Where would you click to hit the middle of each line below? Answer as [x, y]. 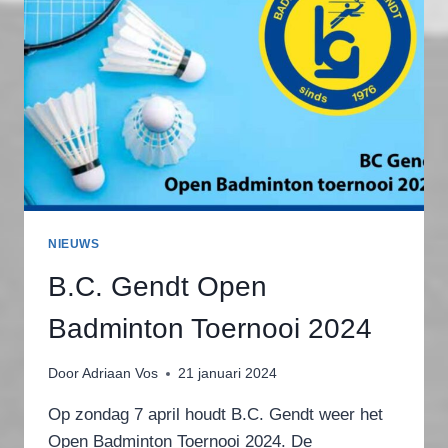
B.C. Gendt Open [157, 286]
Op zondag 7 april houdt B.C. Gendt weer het [215, 415]
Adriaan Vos [120, 374]
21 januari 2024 [228, 374]
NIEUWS [74, 243]
